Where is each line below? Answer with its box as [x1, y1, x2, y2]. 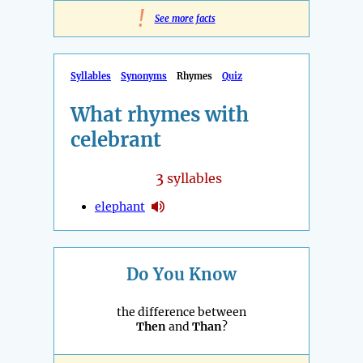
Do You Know [126, 264, 237, 285]
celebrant [70, 127, 161, 153]
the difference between [117, 305, 246, 320]
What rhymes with [70, 102, 249, 128]
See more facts [154, 13, 216, 25]
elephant [95, 199, 145, 214]
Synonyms [121, 70, 167, 83]
